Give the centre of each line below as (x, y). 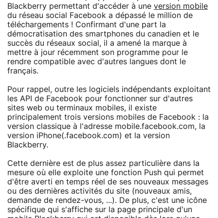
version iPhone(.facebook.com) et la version (89, 136)
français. (23, 71)
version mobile (181, 6)
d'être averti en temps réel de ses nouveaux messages (108, 182)
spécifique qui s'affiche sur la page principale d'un (100, 209)
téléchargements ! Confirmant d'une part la (87, 25)
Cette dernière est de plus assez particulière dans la (103, 163)
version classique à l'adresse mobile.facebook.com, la (106, 126)
